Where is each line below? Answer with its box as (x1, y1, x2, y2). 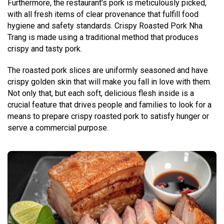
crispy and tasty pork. (7, 43, 82, 53)
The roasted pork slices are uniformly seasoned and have (7, 65, 208, 75)
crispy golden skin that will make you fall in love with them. (7, 76, 211, 86)
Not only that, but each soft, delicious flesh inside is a (7, 88, 194, 98)
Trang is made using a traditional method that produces (7, 32, 198, 42)
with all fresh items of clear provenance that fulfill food (7, 9, 198, 19)
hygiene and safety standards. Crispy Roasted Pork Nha (7, 20, 202, 30)
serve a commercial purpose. (7, 122, 108, 132)
